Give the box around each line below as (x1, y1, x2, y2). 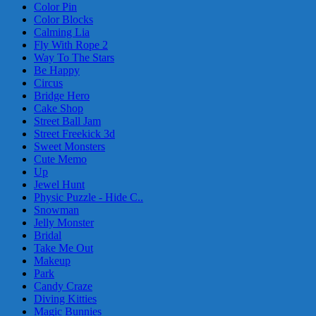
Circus (34, 76, 63, 89)
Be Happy (34, 63, 80, 76)
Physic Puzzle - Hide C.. (34, 190, 143, 203)
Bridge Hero (34, 89, 90, 102)
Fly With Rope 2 (34, 38, 108, 51)
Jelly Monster (34, 216, 94, 229)
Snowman (34, 203, 79, 216)
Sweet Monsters (34, 140, 105, 152)
